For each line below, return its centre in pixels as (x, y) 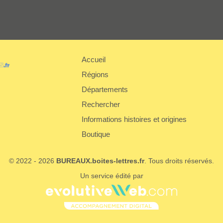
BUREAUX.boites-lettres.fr (100, 161)
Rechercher (101, 105)
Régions (95, 75)
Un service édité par (111, 176)
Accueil (94, 60)
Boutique (96, 134)
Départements (105, 90)
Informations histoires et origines (134, 119)
